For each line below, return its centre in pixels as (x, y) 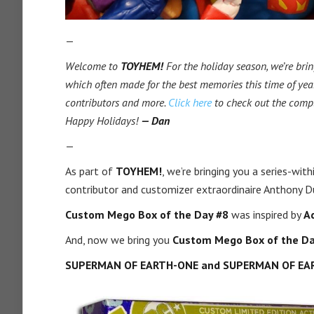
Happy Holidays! (103, 121)
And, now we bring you (119, 240)
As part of (90, 171)
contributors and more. (117, 102)
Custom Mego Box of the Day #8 (147, 214)
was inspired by (266, 214)
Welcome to (93, 66)
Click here (190, 102)
